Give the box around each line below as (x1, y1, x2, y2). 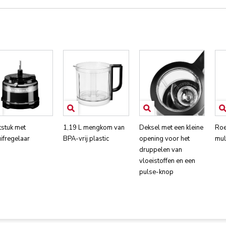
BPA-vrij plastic (63, 134, 109, 143)
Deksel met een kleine (139, 123, 203, 132)
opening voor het (139, 134, 190, 143)
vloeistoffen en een (139, 156, 195, 165)
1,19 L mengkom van (63, 123, 125, 132)
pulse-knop (139, 167, 174, 177)
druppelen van (139, 145, 182, 154)
